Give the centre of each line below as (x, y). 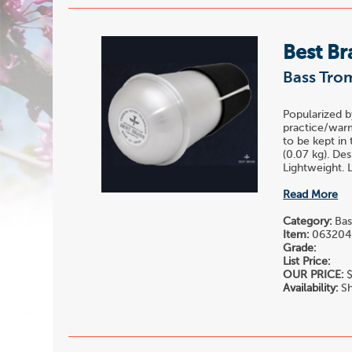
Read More (311, 195)
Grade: (300, 249)
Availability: (311, 289)
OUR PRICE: (313, 275)
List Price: (307, 262)
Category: (308, 222)
